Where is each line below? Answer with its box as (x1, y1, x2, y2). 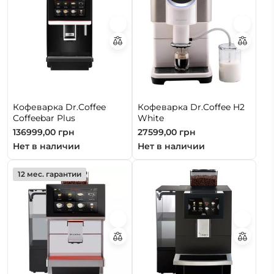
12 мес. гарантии (18, 169, 81, 179)
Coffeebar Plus (13, 113, 75, 124)
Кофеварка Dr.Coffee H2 (137, 102, 245, 113)
